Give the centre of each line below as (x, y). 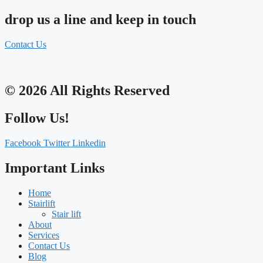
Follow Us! (37, 118)
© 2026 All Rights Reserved (87, 91)
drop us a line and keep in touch (100, 20)
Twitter (57, 143)
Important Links (55, 168)
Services (44, 235)
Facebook (23, 143)
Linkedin (89, 143)
